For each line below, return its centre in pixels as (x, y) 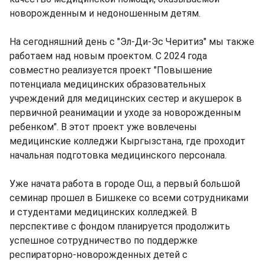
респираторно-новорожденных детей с (98, 255)
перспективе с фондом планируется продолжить (120, 226)
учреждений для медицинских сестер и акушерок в (126, 98)
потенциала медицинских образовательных (108, 84)
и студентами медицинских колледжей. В (103, 212)
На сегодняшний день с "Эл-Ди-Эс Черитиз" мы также (132, 42)
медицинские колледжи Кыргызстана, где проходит (127, 141)
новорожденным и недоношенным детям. (105, 13)
